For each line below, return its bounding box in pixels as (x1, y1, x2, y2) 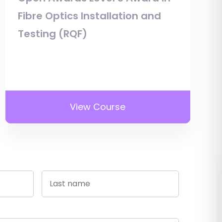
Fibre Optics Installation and (17, 8, 161, 23)
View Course (70, 100, 126, 113)
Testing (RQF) (17, 26, 87, 41)
